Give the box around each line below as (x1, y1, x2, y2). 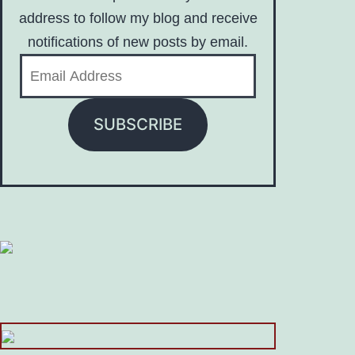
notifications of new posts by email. (28, 33, 248, 50)
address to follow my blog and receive (18, 10, 258, 26)
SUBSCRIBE (94, 114, 182, 135)
